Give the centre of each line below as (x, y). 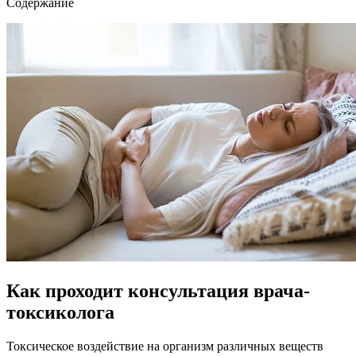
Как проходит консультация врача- (158, 290)
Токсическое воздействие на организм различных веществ (165, 346)
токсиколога (60, 312)
